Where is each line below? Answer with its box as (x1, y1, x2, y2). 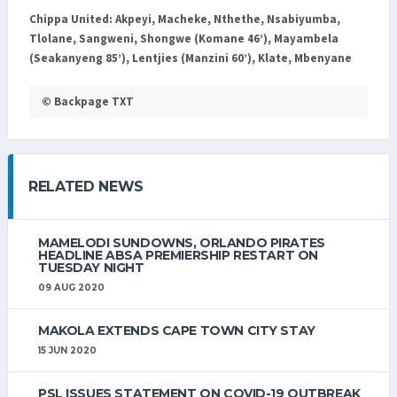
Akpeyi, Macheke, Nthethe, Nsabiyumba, (113, 12, 340, 27)
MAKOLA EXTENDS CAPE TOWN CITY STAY (38, 322, 315, 339)
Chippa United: (29, 12, 113, 27)
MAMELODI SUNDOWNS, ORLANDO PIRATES (38, 234, 325, 251)
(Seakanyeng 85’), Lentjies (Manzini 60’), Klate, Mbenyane (29, 51, 352, 66)
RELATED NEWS (28, 177, 144, 195)
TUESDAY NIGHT (38, 259, 144, 276)
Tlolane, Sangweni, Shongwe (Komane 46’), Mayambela (29, 31, 339, 47)
